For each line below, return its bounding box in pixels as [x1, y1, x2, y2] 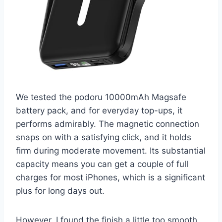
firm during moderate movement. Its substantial [16, 145, 206, 156]
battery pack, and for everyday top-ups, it [16, 105, 182, 115]
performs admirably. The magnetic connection [16, 118, 199, 129]
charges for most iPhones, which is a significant [16, 172, 205, 182]
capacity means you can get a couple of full [16, 159, 188, 169]
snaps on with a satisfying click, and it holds [16, 132, 191, 142]
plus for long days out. [16, 185, 105, 196]
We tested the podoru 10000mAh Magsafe [16, 92, 186, 102]
